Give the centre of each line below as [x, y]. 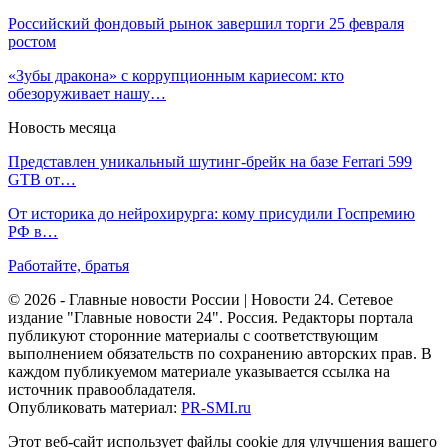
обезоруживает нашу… [87, 93]
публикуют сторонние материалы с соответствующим [193, 335]
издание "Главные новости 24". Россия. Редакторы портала [210, 317]
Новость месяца [62, 127]
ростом [32, 41]
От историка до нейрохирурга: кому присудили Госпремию [211, 213]
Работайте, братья [68, 265]
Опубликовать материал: [94, 407]
